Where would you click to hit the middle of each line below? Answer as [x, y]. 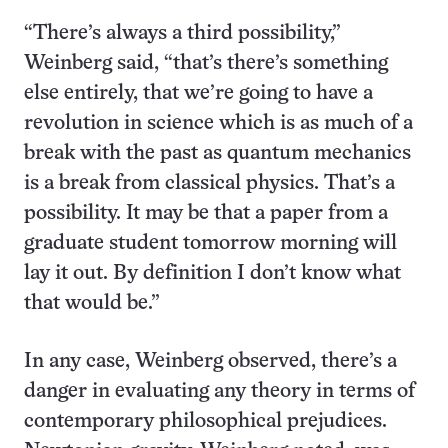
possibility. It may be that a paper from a [206, 213]
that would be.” [92, 303]
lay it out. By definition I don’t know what [212, 273]
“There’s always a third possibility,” [182, 33]
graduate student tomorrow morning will [210, 243]
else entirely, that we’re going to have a [198, 93]
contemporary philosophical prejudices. [205, 421]
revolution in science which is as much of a [218, 123]
